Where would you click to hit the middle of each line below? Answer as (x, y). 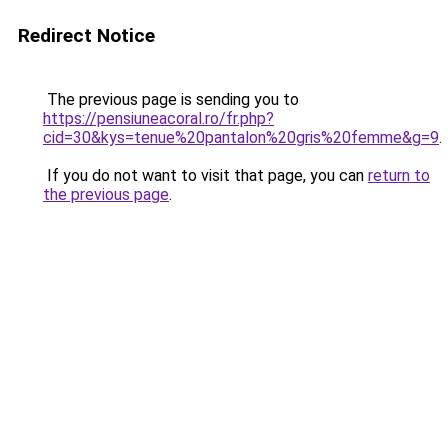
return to (399, 175)
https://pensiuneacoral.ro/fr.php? (158, 118)
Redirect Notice (86, 35)
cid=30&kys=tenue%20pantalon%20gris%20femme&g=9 (241, 137)
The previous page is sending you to (171, 99)
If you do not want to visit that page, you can (205, 175)
